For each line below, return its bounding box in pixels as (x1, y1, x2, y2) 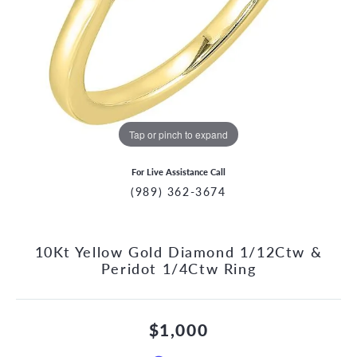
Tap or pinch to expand (129, 127, 228, 141)
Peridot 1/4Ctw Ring (100, 258, 257, 278)
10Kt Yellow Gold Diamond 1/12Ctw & (34, 241, 323, 261)
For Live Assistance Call (131, 166, 226, 178)
